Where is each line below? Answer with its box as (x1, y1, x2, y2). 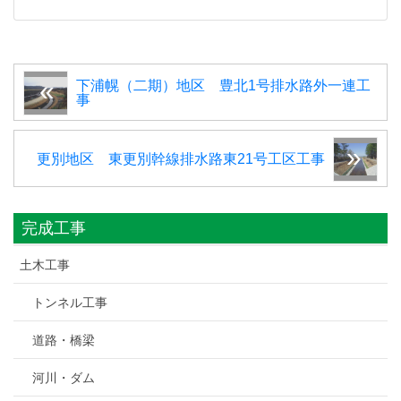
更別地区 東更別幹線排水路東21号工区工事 (37, 150, 325, 166)
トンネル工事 (32, 294, 107, 310)
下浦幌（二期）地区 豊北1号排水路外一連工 (76, 77, 371, 93)
